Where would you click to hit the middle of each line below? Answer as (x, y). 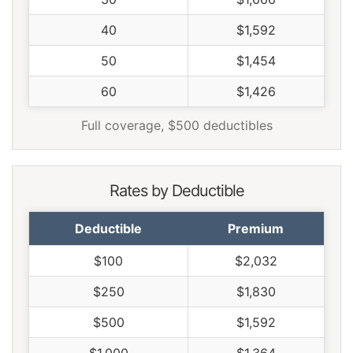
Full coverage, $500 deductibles (176, 125)
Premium (256, 228)
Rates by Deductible (176, 190)
